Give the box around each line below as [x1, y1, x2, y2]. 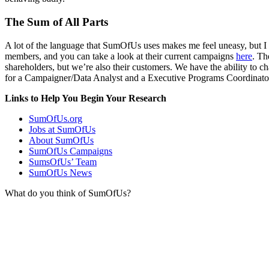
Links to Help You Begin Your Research [5, 92, 166, 103]
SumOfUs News [29, 167, 92, 178]
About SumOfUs [29, 134, 94, 145]
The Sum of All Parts [5, 15, 108, 28]
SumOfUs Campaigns [29, 145, 112, 156]
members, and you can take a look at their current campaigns [5, 50, 236, 61]
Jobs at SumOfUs [29, 124, 95, 134]
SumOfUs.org [29, 113, 82, 124]
